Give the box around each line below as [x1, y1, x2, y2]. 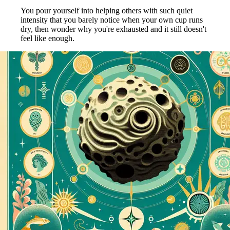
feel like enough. [21, 33, 74, 43]
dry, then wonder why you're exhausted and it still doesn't [21, 24, 206, 33]
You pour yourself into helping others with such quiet [21, 6, 193, 15]
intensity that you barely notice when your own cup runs [21, 15, 203, 24]
